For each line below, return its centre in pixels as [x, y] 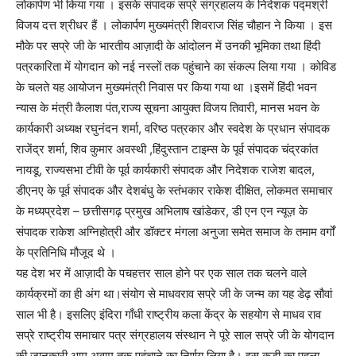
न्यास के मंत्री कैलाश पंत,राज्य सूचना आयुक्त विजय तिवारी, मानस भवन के [168, 108]
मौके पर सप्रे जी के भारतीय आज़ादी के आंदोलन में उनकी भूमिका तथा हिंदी [168, 46]
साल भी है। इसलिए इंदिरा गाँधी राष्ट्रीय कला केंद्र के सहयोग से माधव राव [168, 314]
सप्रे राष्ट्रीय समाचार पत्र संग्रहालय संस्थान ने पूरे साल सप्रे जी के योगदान [175, 335]
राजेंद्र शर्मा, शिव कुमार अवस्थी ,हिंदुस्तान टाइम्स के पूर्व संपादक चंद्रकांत [167, 149]
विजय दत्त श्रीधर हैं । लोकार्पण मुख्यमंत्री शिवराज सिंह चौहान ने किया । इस [174, 25]
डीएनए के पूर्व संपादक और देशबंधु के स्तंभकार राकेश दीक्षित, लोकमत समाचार [174, 190]
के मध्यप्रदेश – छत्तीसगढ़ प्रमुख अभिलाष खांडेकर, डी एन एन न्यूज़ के [162, 211]
